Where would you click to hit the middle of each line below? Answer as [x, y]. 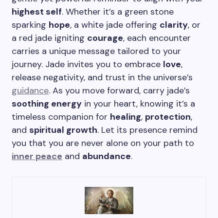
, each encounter [157, 38]
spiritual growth [63, 130]
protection [168, 117]
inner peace [37, 156]
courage [105, 38]
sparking [30, 25]
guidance [30, 91]
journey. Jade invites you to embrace [87, 64]
